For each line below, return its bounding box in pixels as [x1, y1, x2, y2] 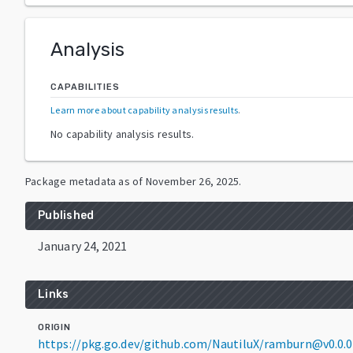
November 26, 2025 [145, 173, 240, 188]
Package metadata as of [25, 173, 143, 188]
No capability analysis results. [50, 126, 195, 141]
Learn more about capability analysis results [50, 103, 239, 116]
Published [38, 208, 95, 222]
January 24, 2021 [38, 237, 128, 254]
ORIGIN [38, 321, 71, 333]
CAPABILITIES [50, 81, 120, 92]
